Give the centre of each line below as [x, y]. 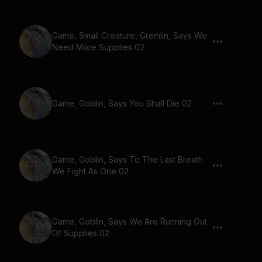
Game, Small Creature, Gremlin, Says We [130, 35]
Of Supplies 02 [81, 233]
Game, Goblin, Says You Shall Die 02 [122, 103]
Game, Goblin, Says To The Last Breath [127, 159]
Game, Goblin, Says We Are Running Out [130, 221]
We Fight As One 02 [90, 171]
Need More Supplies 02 [98, 47]
